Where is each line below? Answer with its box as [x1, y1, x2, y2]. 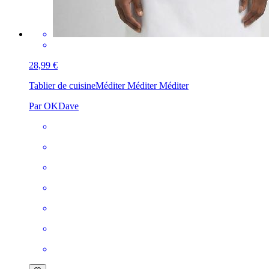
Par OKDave [29, 100, 79, 111]
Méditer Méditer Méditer [95, 80, 189, 91]
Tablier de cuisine [29, 80, 95, 91]
